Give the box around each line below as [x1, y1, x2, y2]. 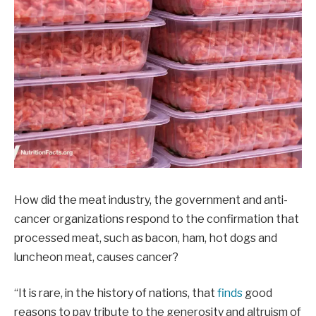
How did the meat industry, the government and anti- [14, 193, 288, 207]
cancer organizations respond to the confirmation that [14, 212, 299, 226]
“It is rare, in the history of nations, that [14, 286, 217, 300]
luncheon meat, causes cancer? [14, 250, 178, 264]
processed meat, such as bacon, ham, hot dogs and [14, 231, 277, 245]
